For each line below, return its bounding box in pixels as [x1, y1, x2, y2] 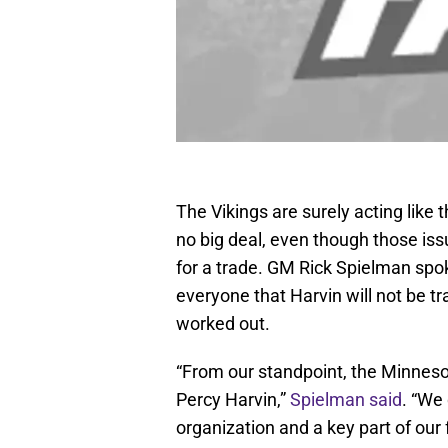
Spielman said [290, 389, 402, 411]
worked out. [176, 313, 270, 335]
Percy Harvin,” [176, 389, 290, 411]
